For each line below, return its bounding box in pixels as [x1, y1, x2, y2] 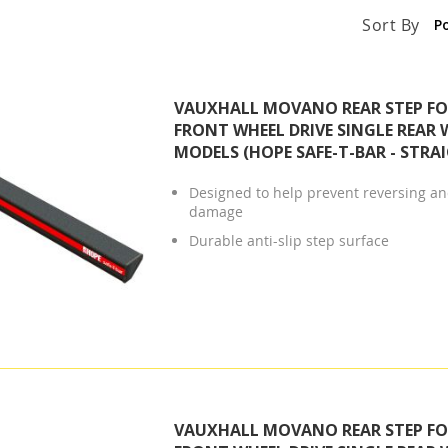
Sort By [362, 13, 420, 36]
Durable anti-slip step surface [188, 230, 389, 250]
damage [188, 201, 243, 221]
